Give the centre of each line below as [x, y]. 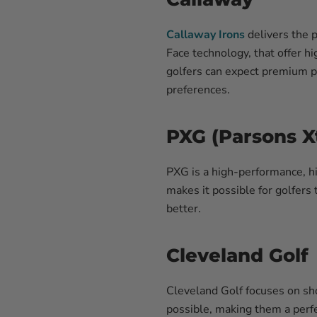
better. [184, 209]
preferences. [198, 90]
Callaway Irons [206, 35]
